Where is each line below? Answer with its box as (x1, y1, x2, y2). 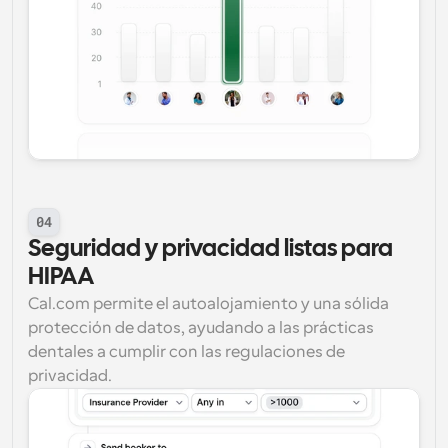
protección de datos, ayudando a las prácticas (28, 319, 374, 337)
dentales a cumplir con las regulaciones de (28, 343, 345, 361)
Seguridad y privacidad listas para (28, 238, 393, 261)
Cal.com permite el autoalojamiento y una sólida (28, 295, 389, 313)
